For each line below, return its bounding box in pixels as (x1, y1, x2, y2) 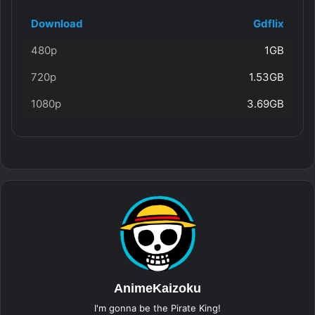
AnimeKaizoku (114, 281, 201, 296)
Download (31, 17, 83, 31)
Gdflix (253, 17, 284, 31)
